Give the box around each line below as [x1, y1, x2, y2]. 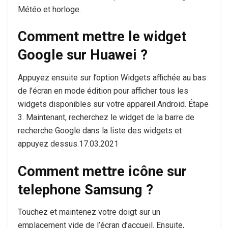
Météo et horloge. [18, 4, 81, 14]
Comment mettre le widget [18, 28, 186, 45]
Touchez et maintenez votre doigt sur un [18, 207, 160, 217]
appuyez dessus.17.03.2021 [18, 138, 119, 149]
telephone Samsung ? [18, 181, 153, 198]
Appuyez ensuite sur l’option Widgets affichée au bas [18, 72, 206, 82]
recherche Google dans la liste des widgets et [18, 125, 182, 135]
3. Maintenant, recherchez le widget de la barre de [18, 112, 194, 122]
